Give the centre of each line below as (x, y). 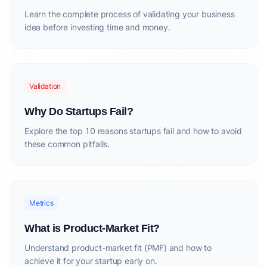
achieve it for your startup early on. (91, 261)
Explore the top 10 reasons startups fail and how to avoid (133, 131)
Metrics (41, 203)
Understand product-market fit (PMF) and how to (118, 248)
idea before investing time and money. (97, 27)
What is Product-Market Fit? (92, 228)
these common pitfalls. (67, 144)
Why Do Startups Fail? (79, 111)
